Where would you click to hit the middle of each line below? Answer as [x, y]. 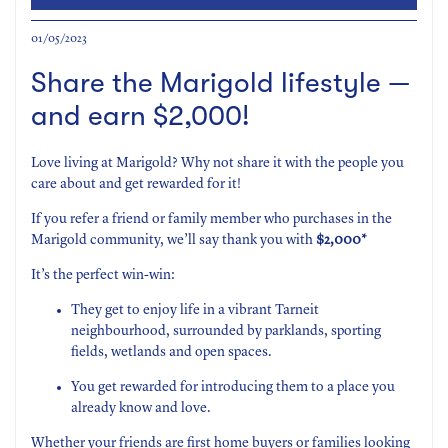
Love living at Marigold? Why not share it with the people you [217, 163]
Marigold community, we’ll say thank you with [173, 240]
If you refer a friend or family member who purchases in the [211, 219]
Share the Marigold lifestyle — [220, 83]
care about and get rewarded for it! [136, 184]
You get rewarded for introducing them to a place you [233, 387]
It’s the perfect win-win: [103, 275]
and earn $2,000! [140, 116]
